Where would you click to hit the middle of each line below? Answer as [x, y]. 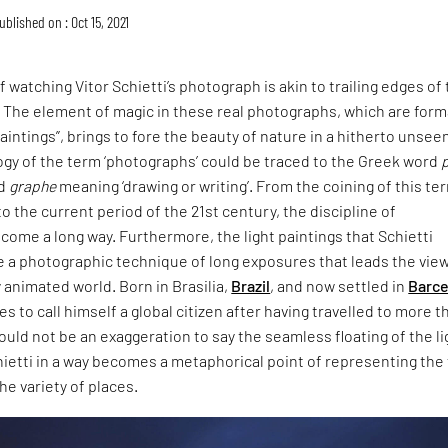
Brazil [251, 285]
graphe [33, 185]
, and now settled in [339, 285]
